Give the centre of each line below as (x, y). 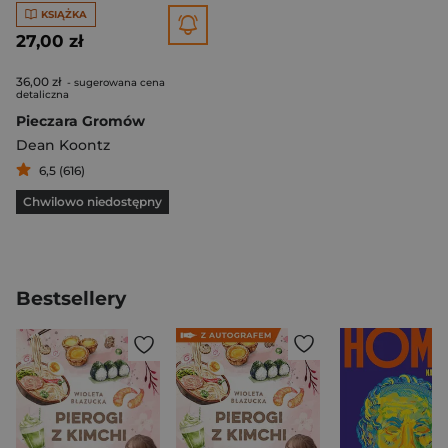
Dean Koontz (63, 145)
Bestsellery (71, 298)
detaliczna (42, 94)
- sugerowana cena (114, 82)
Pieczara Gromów (80, 121)
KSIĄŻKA (63, 14)
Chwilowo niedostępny (92, 201)
